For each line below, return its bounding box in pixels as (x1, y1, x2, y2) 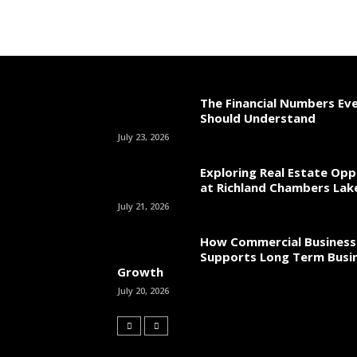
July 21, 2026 (117, 200, 169, 212)
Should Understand (200, 110, 316, 126)
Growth (117, 264, 163, 280)
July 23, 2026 (117, 131, 169, 143)
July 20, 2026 (117, 284, 169, 296)
